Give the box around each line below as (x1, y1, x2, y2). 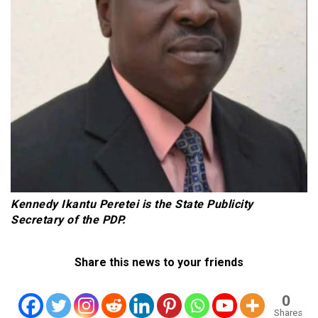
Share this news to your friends (75, 255, 243, 269)
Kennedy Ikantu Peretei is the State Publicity (11, 197, 253, 211)
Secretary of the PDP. (11, 212, 126, 226)
